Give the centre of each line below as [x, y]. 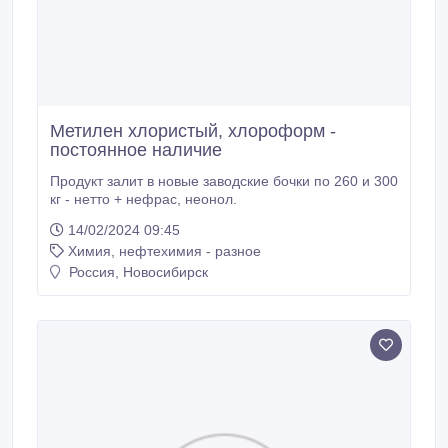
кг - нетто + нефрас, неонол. [211, 199]
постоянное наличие [136, 150]
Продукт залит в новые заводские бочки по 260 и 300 [224, 181]
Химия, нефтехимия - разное [164, 251]
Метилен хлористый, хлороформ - [193, 131]
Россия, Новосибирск [136, 272]
